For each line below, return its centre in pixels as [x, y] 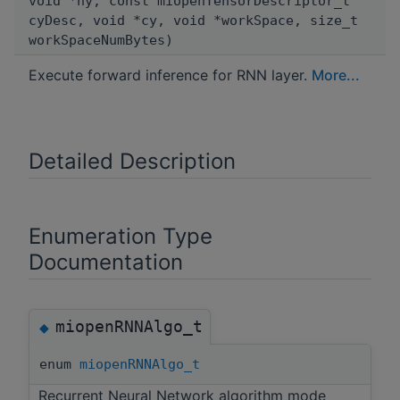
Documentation [106, 262]
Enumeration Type [121, 236]
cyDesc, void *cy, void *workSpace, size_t [193, 20]
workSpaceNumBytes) [101, 40]
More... [336, 75]
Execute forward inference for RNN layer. [170, 75]
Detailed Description [132, 161]
